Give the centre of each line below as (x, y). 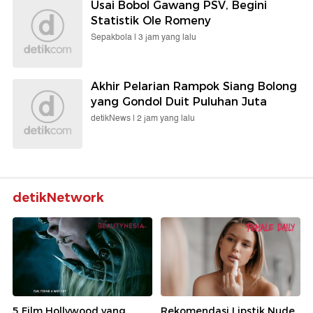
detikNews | (114, 119)
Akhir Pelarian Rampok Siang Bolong (194, 87)
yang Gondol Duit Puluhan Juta (179, 102)
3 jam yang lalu (167, 38)
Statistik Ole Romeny (151, 21)
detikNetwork (58, 198)
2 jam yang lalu (166, 119)
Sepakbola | (115, 38)
